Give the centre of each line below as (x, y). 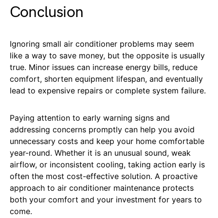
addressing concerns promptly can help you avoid (102, 129)
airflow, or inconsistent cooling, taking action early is (107, 164)
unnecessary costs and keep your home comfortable (107, 141)
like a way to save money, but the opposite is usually (107, 55)
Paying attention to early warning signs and (90, 118)
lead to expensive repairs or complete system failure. (108, 90)
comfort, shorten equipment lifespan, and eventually (106, 79)
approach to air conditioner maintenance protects (102, 188)
